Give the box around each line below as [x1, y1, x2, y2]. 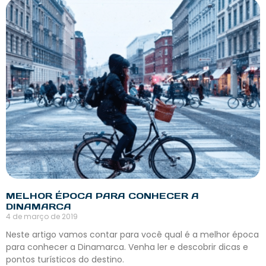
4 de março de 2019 [6, 211, 78, 222]
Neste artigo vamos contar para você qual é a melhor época [6, 229, 259, 241]
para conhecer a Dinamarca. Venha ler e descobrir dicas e [6, 241, 248, 254]
